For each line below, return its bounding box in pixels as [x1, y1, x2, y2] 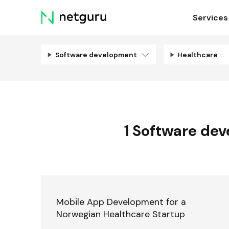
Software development [55, 50, 139, 59]
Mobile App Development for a [56, 195, 186, 208]
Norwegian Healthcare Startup [56, 208, 185, 220]
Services [192, 12, 228, 24]
